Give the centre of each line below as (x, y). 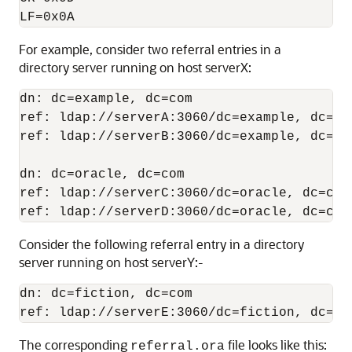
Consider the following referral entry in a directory (161, 244)
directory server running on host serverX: (135, 67)
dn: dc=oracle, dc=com (106, 174)
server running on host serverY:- (111, 262)
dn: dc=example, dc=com (110, 99)
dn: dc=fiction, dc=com (106, 294)
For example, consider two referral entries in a (150, 49)
